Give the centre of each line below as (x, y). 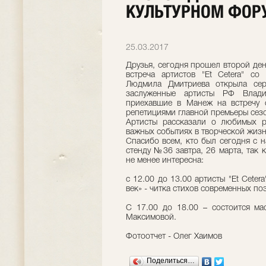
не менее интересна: (165, 161)
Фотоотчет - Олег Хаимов (174, 237)
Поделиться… (171, 261)
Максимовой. (151, 218)
